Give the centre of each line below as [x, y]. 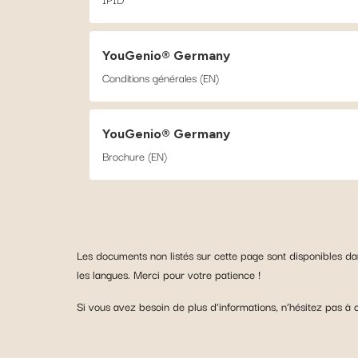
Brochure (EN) [135, 156]
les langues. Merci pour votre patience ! [169, 274]
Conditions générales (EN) [161, 78]
